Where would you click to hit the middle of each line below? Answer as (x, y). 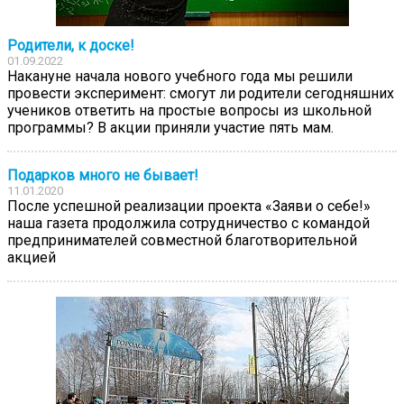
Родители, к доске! (71, 45)
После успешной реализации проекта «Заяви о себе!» (189, 206)
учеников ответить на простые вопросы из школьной (189, 110)
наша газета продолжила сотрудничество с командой (188, 223)
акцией (32, 257)
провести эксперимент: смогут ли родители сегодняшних (201, 93)
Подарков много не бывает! (103, 175)
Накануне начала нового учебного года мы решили (180, 76)
